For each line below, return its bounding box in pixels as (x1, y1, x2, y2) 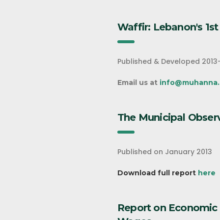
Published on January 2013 (117, 147, 212, 157)
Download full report (117, 168, 198, 177)
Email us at (117, 78, 160, 87)
